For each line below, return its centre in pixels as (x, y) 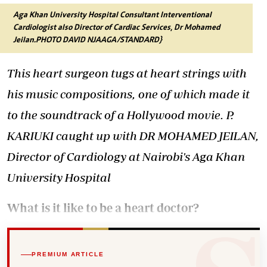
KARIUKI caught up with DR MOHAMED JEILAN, (133, 136)
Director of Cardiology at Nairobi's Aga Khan (126, 156)
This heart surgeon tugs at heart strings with (127, 73)
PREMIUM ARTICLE (68, 254)
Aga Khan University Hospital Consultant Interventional (112, 15)
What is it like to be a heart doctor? (103, 208)
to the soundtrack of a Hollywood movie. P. (121, 115)
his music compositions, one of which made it (128, 94)
